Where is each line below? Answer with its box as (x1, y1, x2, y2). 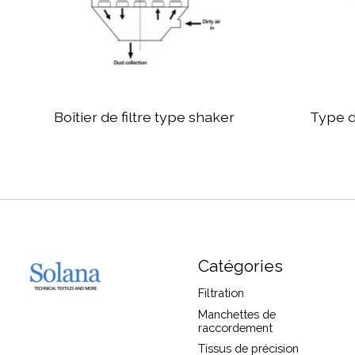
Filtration (197, 286, 244, 300)
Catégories (197, 256, 283, 277)
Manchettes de (197, 307, 276, 321)
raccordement (197, 320, 273, 334)
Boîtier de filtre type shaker (53, 109, 235, 126)
